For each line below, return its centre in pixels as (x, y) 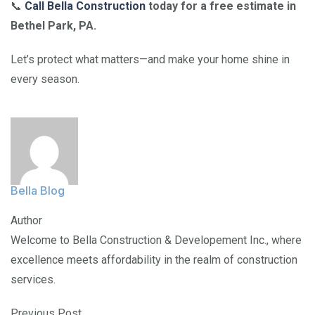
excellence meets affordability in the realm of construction (154, 259)
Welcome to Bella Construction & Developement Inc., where (156, 240)
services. (33, 279)
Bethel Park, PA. (53, 25)
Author (26, 220)
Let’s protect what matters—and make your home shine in (150, 59)
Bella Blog (38, 190)
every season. (45, 79)
